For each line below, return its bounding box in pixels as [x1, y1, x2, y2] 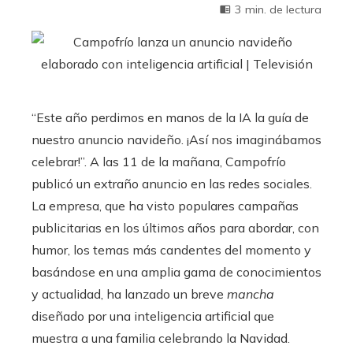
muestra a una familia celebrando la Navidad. [32, 330, 290, 346]
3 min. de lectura [235, 2, 321, 17]
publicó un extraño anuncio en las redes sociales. [32, 176, 312, 191]
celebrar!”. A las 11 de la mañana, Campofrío [32, 154, 286, 169]
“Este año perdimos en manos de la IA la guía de [32, 110, 309, 125]
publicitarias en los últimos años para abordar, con [32, 220, 319, 236]
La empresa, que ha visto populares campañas [32, 198, 299, 214]
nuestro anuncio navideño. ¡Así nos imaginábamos [32, 132, 321, 147]
